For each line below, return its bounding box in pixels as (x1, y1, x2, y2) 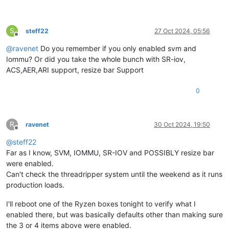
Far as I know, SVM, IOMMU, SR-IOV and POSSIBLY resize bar (6, 148, 214, 157)
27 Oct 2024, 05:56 (154, 27, 210, 35)
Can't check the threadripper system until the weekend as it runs (6, 170, 222, 179)
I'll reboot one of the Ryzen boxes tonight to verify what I (6, 199, 196, 209)
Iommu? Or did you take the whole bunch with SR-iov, (6, 55, 186, 64)
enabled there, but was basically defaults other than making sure (6, 210, 223, 219)
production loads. (6, 180, 64, 190)
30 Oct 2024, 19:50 (154, 121, 210, 129)
